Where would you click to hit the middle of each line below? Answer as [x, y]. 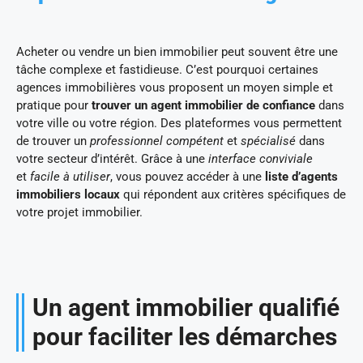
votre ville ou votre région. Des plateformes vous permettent [179, 123]
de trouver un [53, 141]
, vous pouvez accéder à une [188, 176]
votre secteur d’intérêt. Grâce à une [112, 158]
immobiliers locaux [68, 194]
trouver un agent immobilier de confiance [205, 105]
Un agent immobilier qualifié [186, 308]
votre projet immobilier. [79, 212]
